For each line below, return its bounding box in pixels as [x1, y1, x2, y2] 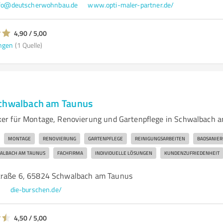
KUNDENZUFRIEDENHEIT [164, 149, 220, 156]
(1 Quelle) [14, 40, 42, 50]
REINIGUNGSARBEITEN [134, 135, 185, 142]
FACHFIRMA [57, 149, 83, 156]
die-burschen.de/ [10, 185, 62, 194]
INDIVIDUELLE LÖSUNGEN [95, 149, 152, 156]
